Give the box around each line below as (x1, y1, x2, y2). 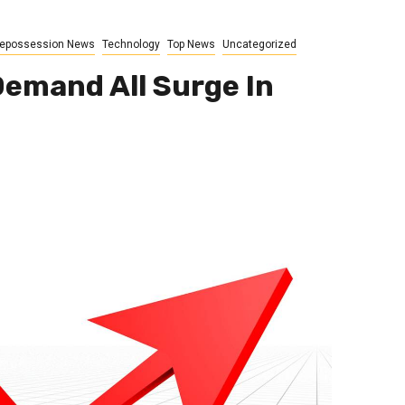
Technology (101, 38, 160, 52)
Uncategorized (221, 38, 297, 52)
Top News (166, 38, 215, 52)
